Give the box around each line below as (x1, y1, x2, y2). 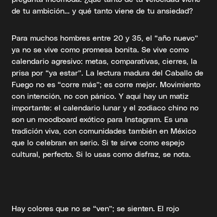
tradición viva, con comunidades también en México (12, 126, 196, 135)
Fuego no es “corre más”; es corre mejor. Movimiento (12, 79, 201, 89)
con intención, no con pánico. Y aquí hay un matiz (12, 91, 188, 100)
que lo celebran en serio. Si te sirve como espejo (12, 138, 185, 147)
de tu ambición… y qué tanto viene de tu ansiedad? (12, 6, 193, 15)
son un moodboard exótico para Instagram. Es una (12, 114, 188, 124)
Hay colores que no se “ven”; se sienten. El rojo (12, 203, 179, 213)
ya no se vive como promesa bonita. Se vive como (12, 45, 189, 54)
